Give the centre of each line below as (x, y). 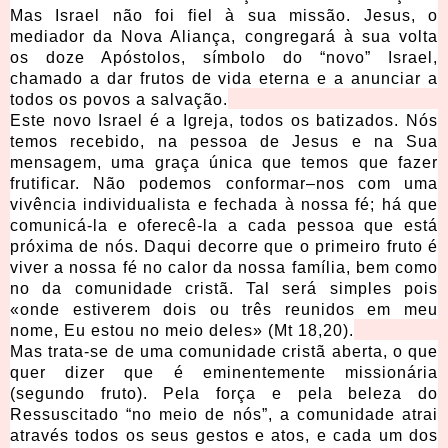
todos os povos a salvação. (119, 100)
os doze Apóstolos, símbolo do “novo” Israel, (224, 58)
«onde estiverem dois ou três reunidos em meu (224, 310)
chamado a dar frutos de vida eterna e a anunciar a (224, 79)
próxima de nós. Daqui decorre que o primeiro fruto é (224, 247)
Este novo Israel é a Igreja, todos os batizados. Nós (224, 121)
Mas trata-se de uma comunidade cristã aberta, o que (224, 352)
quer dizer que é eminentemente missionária (224, 373)
